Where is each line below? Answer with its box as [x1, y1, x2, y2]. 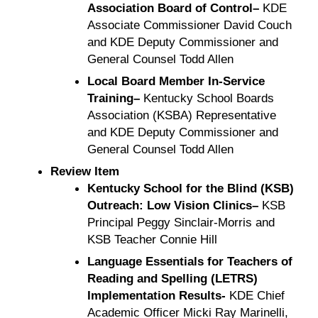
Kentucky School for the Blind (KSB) [87, 180, 294, 195]
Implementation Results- [87, 287, 226, 302]
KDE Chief [225, 287, 285, 302]
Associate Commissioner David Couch [87, 17, 292, 32]
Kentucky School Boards [139, 90, 274, 105]
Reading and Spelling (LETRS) [87, 270, 258, 285]
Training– [87, 90, 140, 105]
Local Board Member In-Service [87, 73, 265, 88]
